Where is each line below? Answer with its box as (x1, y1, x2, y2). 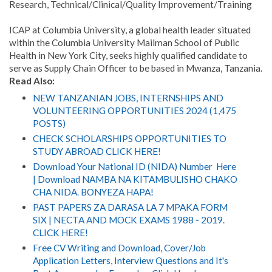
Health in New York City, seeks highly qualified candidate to (9, 49, 248, 61)
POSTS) (32, 118, 66, 129)
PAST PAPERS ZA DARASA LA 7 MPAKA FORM (32, 201, 228, 212)
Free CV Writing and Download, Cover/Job (32, 242, 206, 253)
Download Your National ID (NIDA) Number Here (32, 161, 236, 172)
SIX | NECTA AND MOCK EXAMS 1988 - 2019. (32, 214, 225, 225)
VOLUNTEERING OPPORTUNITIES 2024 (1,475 (32, 105, 236, 117)
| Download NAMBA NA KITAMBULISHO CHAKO (32, 174, 237, 185)
